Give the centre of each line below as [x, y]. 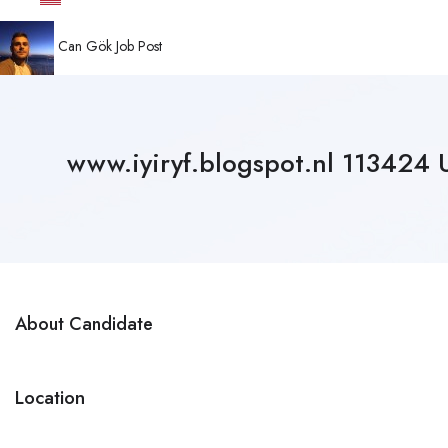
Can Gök [85, 46]
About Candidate [84, 323]
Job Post [139, 46]
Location [50, 397]
